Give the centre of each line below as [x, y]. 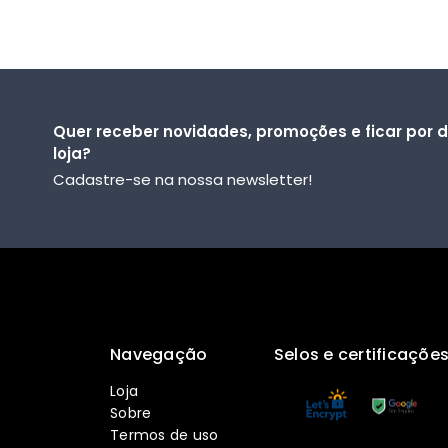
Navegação [159, 354]
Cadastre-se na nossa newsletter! [182, 180]
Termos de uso [164, 434]
